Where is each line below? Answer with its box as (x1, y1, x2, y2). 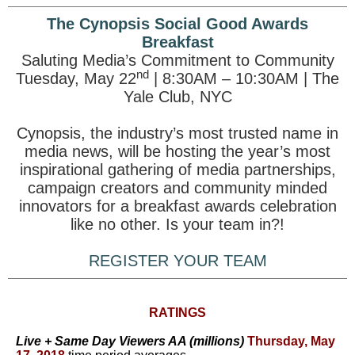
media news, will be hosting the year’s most (25, 143, 330, 160)
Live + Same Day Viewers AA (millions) (16, 334, 247, 348)
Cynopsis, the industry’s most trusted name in (17, 124, 338, 142)
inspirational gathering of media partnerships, (19, 161, 336, 178)
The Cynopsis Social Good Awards (47, 15, 308, 32)
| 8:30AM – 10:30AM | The (149, 70, 339, 87)
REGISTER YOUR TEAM (88, 252, 267, 269)
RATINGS (149, 306, 206, 319)
